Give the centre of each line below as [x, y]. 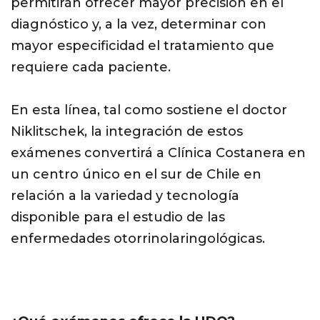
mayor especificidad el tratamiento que [142, 46]
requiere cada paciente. [91, 67]
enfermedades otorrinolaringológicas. [138, 239]
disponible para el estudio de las [118, 217]
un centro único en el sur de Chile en [136, 175]
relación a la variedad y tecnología [125, 196]
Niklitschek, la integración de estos [127, 132]
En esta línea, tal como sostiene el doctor [149, 110]
